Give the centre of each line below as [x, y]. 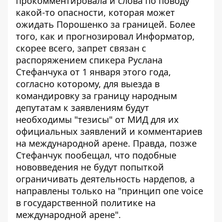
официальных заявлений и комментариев [109, 131]
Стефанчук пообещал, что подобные [96, 155]
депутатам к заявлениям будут [83, 108]
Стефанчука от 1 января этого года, [93, 72]
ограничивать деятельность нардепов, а [105, 179]
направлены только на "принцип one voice [110, 191]
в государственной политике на [86, 203]
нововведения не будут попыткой [90, 167]
